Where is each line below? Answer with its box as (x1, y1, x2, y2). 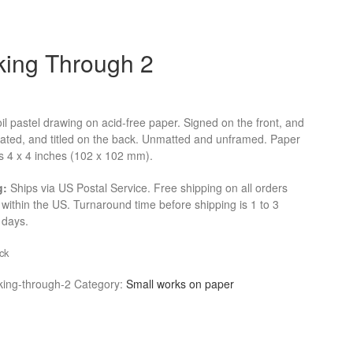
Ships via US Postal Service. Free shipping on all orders (7, 180, 288, 195)
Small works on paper (126, 276, 235, 292)
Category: (74, 276, 127, 292)
